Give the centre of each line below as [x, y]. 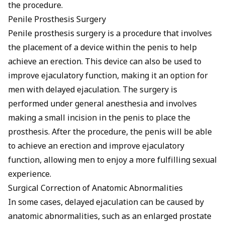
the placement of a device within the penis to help [102, 48]
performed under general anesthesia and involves [102, 104]
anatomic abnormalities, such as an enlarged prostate [110, 217]
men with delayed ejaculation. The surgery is [93, 90]
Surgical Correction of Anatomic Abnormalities [95, 189]
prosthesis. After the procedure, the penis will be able [110, 133]
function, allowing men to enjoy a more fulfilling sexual [113, 161]
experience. [30, 175]
